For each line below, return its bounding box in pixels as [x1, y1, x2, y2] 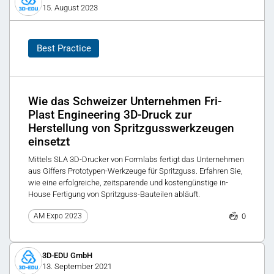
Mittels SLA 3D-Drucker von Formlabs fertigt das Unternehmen [28, 154, 244, 164]
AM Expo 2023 [34, 212, 83, 221]
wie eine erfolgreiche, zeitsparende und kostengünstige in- [28, 177, 228, 187]
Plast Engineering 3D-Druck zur [28, 108, 192, 122]
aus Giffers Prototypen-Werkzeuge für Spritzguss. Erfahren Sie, [28, 166, 243, 176]
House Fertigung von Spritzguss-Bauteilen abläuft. [28, 189, 200, 199]
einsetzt [28, 135, 70, 149]
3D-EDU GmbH [42, 251, 92, 261]
